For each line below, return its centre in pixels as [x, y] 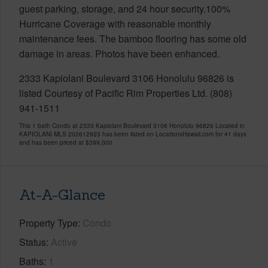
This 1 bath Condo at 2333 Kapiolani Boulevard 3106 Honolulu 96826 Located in [132, 125]
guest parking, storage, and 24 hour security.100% [125, 8]
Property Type [48, 223]
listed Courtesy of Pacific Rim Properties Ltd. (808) [126, 93]
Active [64, 242]
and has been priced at [52, 142]
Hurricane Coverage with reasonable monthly [115, 23]
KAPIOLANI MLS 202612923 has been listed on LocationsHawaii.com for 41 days [133, 134]
